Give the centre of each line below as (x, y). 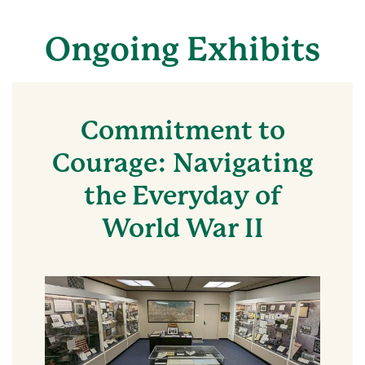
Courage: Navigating (182, 163)
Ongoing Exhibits (182, 49)
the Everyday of (182, 196)
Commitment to (182, 131)
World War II (182, 229)
